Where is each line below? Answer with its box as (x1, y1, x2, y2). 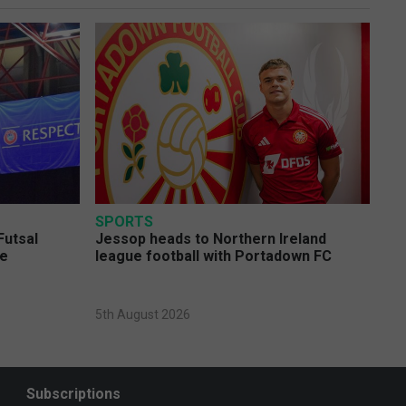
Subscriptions (25, 385, 121, 403)
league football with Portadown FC (94, 247, 332, 266)
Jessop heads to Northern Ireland (94, 230, 326, 248)
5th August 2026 (94, 307, 190, 323)
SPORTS (94, 213, 153, 231)
